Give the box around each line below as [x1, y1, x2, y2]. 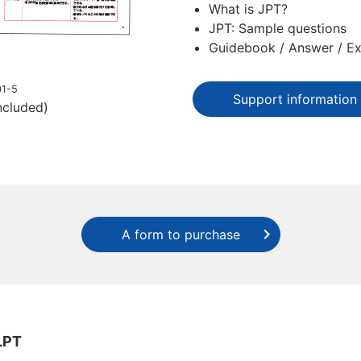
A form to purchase [121, 226, 240, 243]
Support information [233, 91, 357, 107]
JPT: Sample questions [209, 20, 346, 36]
